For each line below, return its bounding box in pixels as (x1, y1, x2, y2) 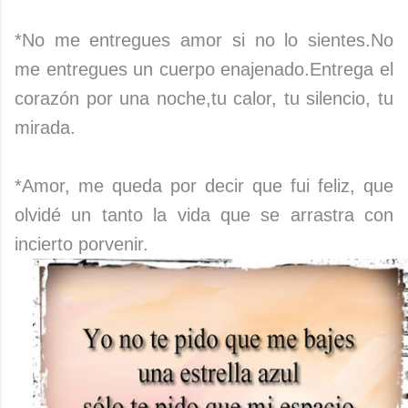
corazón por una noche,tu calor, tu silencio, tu (15, 88, 393, 109)
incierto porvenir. (15, 234, 148, 255)
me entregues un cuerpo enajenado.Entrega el (15, 59, 393, 80)
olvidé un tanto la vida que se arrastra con (15, 205, 393, 226)
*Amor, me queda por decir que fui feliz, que (15, 176, 393, 197)
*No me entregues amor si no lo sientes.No (15, 30, 393, 51)
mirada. (15, 117, 76, 138)
